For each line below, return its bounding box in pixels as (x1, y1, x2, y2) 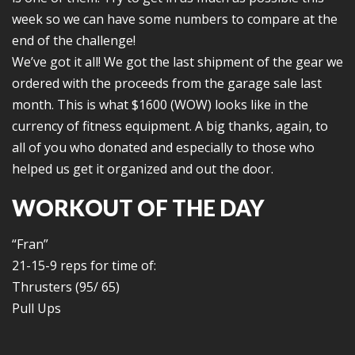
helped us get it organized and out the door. (12, 160, 273, 177)
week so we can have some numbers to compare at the (12, 10, 338, 28)
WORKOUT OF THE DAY (12, 194, 265, 221)
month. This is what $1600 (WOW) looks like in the (12, 96, 308, 113)
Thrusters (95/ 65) (12, 278, 120, 296)
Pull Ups (12, 300, 61, 317)
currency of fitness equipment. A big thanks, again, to (12, 117, 328, 135)
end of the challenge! (12, 32, 136, 49)
